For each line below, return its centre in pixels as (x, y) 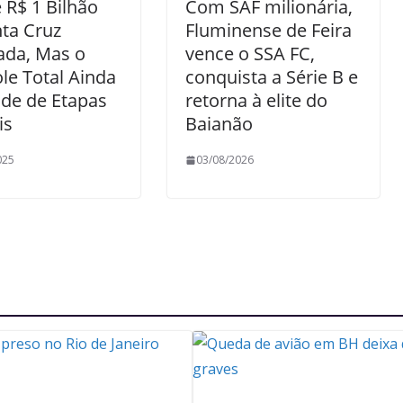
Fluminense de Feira (269, 30)
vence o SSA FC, (250, 54)
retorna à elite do (256, 100)
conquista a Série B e (272, 77)
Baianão (219, 124)
